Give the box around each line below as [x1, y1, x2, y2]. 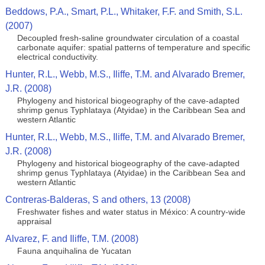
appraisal [17, 216, 51, 226]
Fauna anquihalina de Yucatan [17, 246, 131, 256]
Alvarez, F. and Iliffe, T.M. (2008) [5, 234, 138, 244]
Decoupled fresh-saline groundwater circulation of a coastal [17, 33, 239, 43]
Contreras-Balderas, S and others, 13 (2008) [5, 195, 190, 205]
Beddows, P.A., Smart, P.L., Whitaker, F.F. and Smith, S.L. [5, 7, 243, 17]
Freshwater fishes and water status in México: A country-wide [17, 207, 245, 216]
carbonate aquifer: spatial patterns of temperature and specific [17, 43, 250, 52]
